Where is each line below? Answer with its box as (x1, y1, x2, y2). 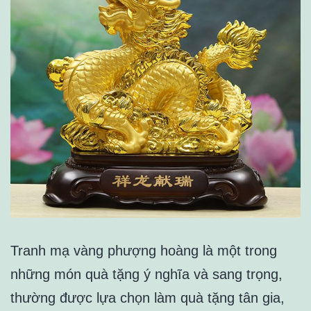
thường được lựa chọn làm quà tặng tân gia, (10, 290, 285, 306)
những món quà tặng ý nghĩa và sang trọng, (10, 267, 283, 283)
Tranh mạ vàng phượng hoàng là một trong (10, 243, 277, 259)
